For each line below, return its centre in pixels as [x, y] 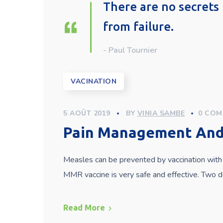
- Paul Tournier [130, 50]
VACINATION [94, 81]
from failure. [138, 27]
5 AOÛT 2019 [87, 113]
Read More [84, 208]
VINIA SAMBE [161, 113]
